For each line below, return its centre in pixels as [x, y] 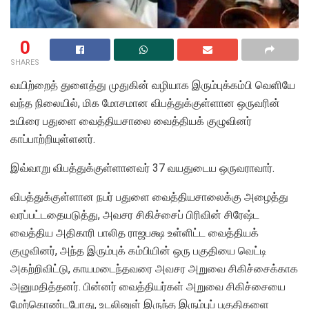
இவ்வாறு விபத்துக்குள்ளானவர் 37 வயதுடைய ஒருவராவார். [142, 168]
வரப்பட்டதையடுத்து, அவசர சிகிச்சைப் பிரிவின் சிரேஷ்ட [135, 215]
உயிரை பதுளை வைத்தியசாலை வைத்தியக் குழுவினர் [131, 121]
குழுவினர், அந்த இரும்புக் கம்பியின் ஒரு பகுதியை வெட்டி [139, 250]
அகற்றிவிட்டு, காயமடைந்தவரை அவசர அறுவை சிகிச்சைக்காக [154, 268]
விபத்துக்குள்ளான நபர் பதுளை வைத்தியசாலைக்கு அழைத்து [149, 197]
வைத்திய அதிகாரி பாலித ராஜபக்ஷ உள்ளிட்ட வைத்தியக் [134, 232]
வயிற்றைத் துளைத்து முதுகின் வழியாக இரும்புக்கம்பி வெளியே [153, 85]
